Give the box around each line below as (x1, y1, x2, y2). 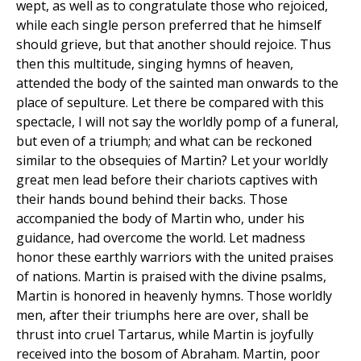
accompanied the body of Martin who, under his (16, 210, 305, 228)
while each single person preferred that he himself (16, 16, 322, 35)
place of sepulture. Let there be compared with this (16, 93, 324, 112)
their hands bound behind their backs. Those (16, 190, 288, 209)
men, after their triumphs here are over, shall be (16, 306, 309, 325)
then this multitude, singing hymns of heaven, (16, 55, 293, 73)
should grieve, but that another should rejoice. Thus (16, 35, 331, 54)
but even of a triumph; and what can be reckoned (16, 132, 312, 151)
